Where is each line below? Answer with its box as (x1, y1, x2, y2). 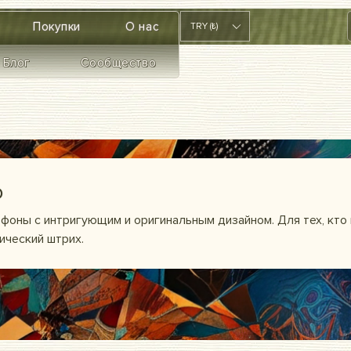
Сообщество (81, 56, 157, 70)
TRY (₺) (190, 20, 218, 32)
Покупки (32, 20, 81, 34)
